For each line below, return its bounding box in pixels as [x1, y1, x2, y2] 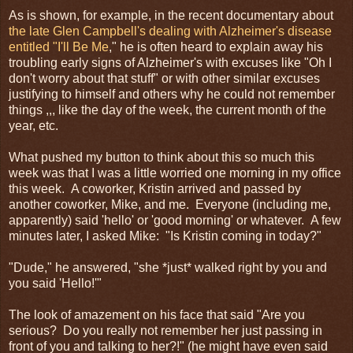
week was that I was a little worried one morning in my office [9, 165, 341, 180]
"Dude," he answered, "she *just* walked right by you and [9, 260, 327, 274]
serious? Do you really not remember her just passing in [9, 323, 322, 337]
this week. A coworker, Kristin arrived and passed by [9, 181, 301, 195]
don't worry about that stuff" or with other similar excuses [9, 71, 320, 85]
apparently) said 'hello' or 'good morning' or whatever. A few [9, 213, 341, 227]
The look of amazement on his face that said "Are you [9, 307, 305, 321]
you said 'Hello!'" [9, 276, 102, 290]
